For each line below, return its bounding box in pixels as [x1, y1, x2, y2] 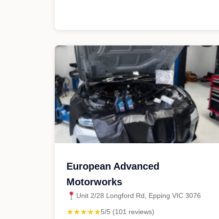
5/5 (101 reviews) [101, 208, 154, 216]
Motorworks [66, 176, 122, 187]
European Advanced [66, 161, 159, 172]
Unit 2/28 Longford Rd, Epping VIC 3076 [76, 192, 201, 199]
